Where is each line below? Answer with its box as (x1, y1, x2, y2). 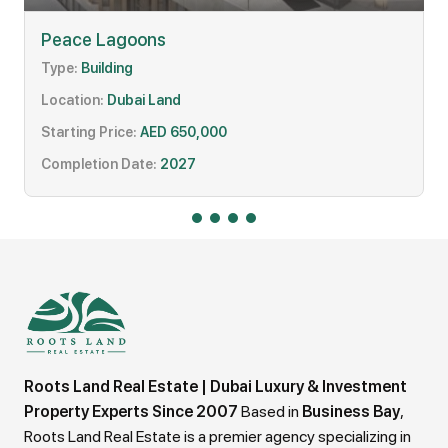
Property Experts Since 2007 (24, 401, 238, 421)
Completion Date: (41, 155, 157, 172)
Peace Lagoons (41, 28, 166, 50)
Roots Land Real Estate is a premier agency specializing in (24, 426, 411, 446)
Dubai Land (104, 91, 181, 108)
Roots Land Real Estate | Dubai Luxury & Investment (24, 376, 407, 396)
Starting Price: (41, 123, 137, 140)
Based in (238, 401, 302, 421)
